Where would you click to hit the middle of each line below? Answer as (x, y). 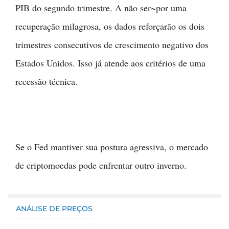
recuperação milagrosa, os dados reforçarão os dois (110, 26)
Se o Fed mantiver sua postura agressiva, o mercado (112, 146)
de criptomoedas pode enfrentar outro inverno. (101, 165)
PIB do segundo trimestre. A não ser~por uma (101, 7)
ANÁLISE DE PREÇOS (54, 208)
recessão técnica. (47, 81)
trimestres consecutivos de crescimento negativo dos (112, 44)
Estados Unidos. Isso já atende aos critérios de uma (110, 63)
